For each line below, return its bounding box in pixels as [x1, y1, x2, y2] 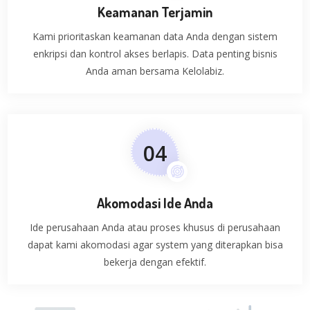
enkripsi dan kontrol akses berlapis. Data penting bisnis [33, 47, 277, 61]
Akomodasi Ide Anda [97, 194, 213, 212]
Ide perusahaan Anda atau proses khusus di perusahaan [30, 221, 280, 235]
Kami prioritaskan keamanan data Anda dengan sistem [33, 30, 277, 44]
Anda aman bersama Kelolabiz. [86, 64, 224, 78]
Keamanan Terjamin [98, 3, 212, 21]
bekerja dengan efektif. [104, 255, 206, 269]
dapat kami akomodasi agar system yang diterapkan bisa [27, 238, 283, 252]
